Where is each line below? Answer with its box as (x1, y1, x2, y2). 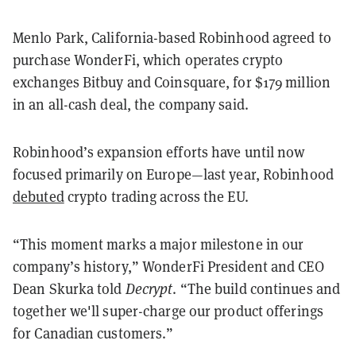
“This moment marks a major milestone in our (13, 234, 304, 253)
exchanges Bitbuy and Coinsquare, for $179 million (13, 72, 331, 91)
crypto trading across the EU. (64, 186, 249, 206)
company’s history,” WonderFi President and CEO (13, 256, 324, 276)
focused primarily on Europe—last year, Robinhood (13, 164, 334, 184)
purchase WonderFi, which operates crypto (13, 49, 284, 69)
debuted (13, 186, 64, 206)
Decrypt (125, 278, 173, 298)
